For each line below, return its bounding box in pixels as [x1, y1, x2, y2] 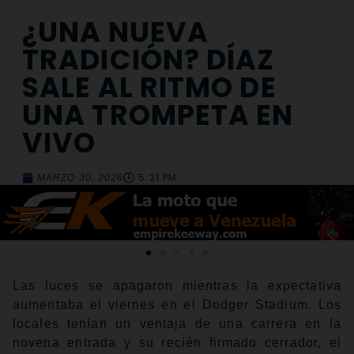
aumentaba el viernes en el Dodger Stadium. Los [13, 298, 341, 312]
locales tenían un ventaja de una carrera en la [13, 317, 341, 331]
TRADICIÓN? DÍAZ [22, 40, 275, 80]
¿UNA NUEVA [22, 13, 209, 52]
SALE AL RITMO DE [22, 68, 277, 107]
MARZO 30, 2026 [37, 172, 124, 184]
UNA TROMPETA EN [22, 96, 294, 135]
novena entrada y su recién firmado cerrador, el [13, 336, 341, 350]
